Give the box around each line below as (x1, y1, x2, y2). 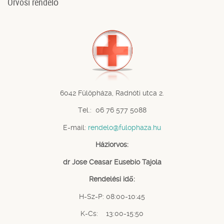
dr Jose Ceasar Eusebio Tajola (62, 157, 161, 166)
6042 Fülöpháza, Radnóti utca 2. (60, 88, 164, 97)
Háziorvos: (95, 140, 128, 149)
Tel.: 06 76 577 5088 (77, 106, 146, 114)
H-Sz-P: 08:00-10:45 (79, 192, 145, 200)
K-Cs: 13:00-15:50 (80, 209, 143, 218)
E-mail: (63, 123, 88, 131)
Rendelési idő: (89, 175, 135, 183)
